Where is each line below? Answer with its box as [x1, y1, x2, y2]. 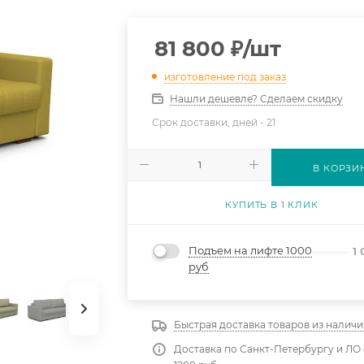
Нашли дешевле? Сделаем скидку [170, 92, 344, 105]
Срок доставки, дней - [152, 115, 267, 128]
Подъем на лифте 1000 [188, 244, 313, 258]
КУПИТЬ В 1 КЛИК [225, 198, 318, 210]
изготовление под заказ [164, 70, 287, 83]
